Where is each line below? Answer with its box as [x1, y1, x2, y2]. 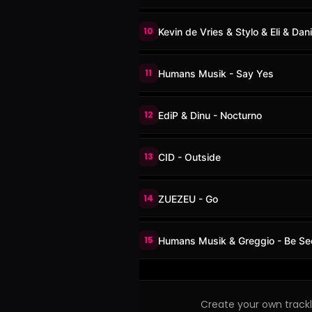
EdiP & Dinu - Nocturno [158, 109, 262, 121]
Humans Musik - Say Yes [158, 67, 274, 79]
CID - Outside [158, 150, 221, 163]
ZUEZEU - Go [158, 192, 218, 205]
